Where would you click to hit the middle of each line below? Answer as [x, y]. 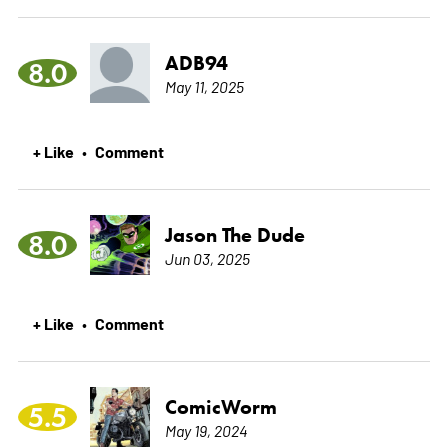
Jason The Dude [234, 235]
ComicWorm [220, 407]
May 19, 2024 [206, 430]
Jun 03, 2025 [207, 258]
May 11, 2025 [204, 86]
